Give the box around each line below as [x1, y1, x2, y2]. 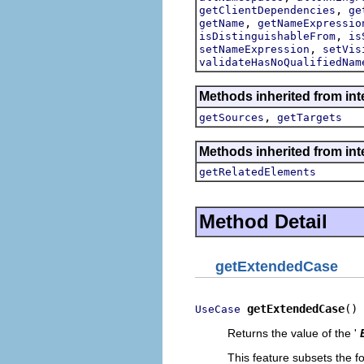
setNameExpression [199, 42, 310, 55]
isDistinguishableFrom [199, 29, 336, 42]
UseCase [195, 303, 240, 315]
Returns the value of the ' [227, 327, 357, 340]
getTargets [277, 110, 342, 123]
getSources [199, 110, 264, 123]
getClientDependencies [199, 3, 336, 16]
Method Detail [199, 210, 327, 232]
